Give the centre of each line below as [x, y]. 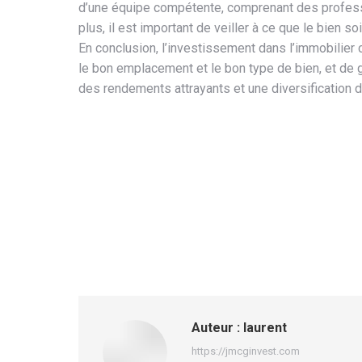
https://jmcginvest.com [246, 351]
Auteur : [216, 328]
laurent [263, 328]
